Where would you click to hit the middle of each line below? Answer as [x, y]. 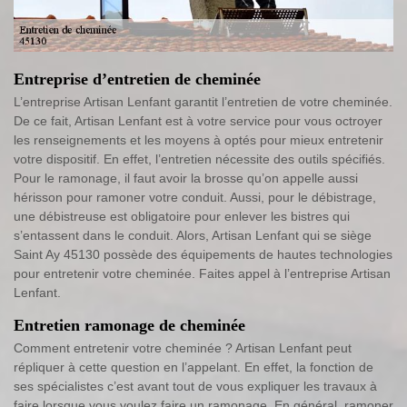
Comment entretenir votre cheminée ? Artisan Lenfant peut [183, 347]
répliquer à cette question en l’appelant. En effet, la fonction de [194, 367]
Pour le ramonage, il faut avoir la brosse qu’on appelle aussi [186, 178]
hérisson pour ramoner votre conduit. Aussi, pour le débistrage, [195, 197]
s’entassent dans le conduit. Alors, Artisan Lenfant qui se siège [193, 235]
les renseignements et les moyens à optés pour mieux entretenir [199, 139]
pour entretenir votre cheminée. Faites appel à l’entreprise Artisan [202, 273]
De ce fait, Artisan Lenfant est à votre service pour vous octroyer [198, 120]
